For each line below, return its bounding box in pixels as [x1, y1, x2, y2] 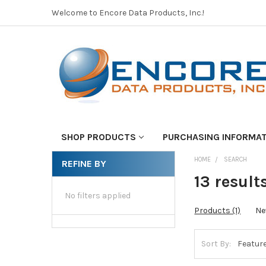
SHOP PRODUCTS [61, 131, 136, 142]
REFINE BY [61, 157, 106, 169]
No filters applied [64, 190, 131, 201]
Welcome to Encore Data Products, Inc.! [51, 7, 204, 18]
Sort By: [201, 239, 232, 249]
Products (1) [194, 205, 241, 216]
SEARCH [224, 155, 248, 163]
